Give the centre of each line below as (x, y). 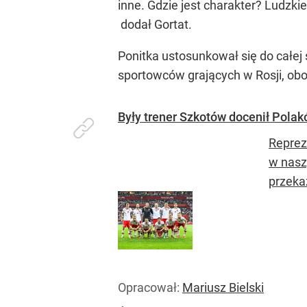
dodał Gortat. (155, 25)
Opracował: (150, 288)
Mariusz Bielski (223, 288)
